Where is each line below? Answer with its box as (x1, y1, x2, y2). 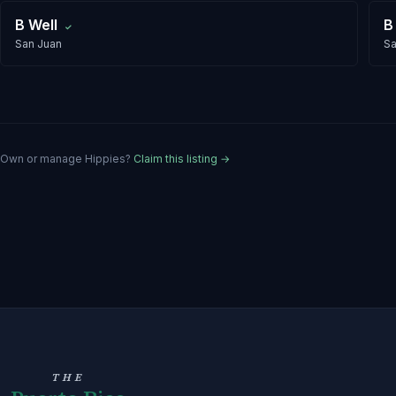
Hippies (85, 152, 126, 165)
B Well (15, 16, 57, 34)
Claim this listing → (133, 152, 230, 165)
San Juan (15, 37, 62, 50)
